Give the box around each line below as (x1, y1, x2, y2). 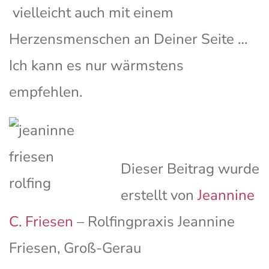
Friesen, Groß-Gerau (9, 238, 141, 258)
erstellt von (121, 186, 194, 205)
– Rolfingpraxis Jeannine (77, 212, 235, 232)
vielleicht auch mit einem (9, 3, 174, 23)
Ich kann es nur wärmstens (9, 56, 184, 76)
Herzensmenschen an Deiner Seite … (9, 29, 247, 49)
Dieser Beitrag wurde (121, 159, 259, 179)
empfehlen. (9, 82, 82, 102)
